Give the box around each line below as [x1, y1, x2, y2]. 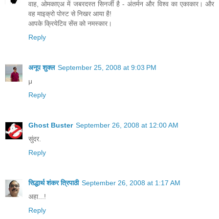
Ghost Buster [28, 121, 73, 129]
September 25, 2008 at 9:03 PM [58, 63, 156, 71]
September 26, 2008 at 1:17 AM [82, 178, 180, 187]
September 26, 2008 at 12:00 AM [76, 121, 178, 129]
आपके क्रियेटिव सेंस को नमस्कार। [28, 19, 112, 27]
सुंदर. [28, 134, 41, 143]
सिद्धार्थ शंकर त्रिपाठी [28, 178, 79, 187]
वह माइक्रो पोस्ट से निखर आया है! [28, 9, 111, 18]
